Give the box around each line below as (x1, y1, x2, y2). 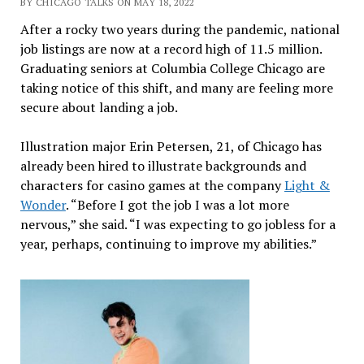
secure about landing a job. (19, 97, 178, 116)
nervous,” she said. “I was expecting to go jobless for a (19, 214, 336, 233)
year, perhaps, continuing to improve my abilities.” (19, 234, 317, 253)
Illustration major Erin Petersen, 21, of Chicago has (19, 136, 322, 155)
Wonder (19, 195, 66, 214)
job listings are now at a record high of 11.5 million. (19, 39, 322, 58)
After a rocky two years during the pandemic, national (19, 19, 340, 38)
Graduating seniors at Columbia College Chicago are (19, 58, 325, 77)
